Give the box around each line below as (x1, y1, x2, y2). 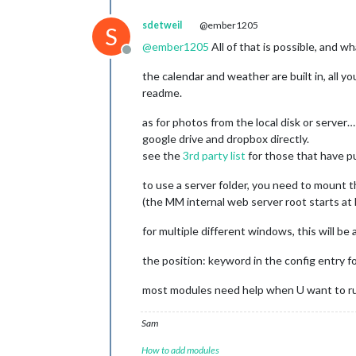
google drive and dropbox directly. (142, 132, 309, 145)
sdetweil (142, 19, 182, 31)
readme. (142, 86, 182, 99)
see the (142, 149, 183, 162)
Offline (126, 50, 164, 65)
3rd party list (183, 149, 246, 162)
